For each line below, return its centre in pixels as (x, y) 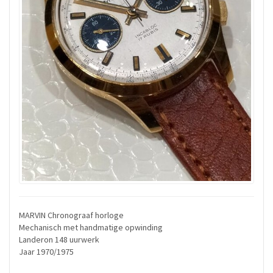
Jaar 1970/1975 (46, 252)
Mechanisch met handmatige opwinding (91, 228)
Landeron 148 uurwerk (59, 240)
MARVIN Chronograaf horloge (71, 215)
